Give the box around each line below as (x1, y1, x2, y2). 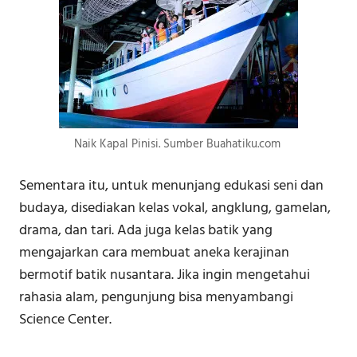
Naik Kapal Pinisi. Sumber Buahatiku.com (73, 134, 284, 154)
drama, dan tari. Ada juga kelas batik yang (19, 218, 273, 242)
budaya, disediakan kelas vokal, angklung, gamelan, (19, 196, 331, 220)
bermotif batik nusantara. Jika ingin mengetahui (19, 263, 310, 287)
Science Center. (19, 308, 112, 331)
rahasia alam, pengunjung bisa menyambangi (19, 285, 293, 309)
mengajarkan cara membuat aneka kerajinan (19, 241, 289, 265)
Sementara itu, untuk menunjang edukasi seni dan (19, 174, 324, 198)
